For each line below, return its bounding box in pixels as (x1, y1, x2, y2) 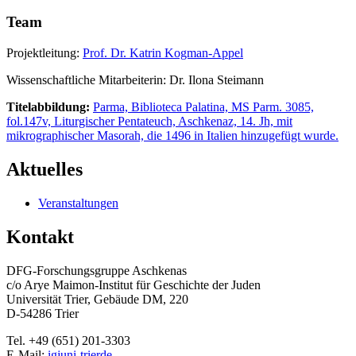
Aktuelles (6, 158, 83, 180)
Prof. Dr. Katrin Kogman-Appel (83, 45, 243, 60)
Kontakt (6, 226, 74, 247)
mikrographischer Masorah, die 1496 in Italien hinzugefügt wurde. (6, 128, 339, 142)
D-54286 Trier (6, 306, 82, 320)
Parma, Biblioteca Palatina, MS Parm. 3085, (93, 99, 314, 114)
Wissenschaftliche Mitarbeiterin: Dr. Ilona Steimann (6, 72, 267, 87)
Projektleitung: (6, 45, 83, 60)
